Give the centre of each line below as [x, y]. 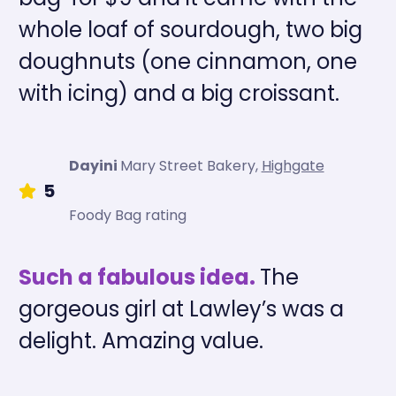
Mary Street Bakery [187, 165]
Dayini [93, 165]
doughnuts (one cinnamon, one [187, 61]
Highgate [293, 165]
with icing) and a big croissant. [179, 93]
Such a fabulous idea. [139, 277]
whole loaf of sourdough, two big [190, 29]
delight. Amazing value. [141, 340]
